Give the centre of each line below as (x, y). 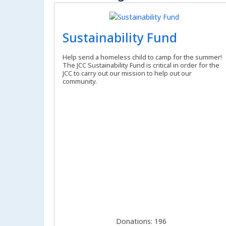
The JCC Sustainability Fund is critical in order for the (141, 65)
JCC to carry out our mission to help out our (127, 73)
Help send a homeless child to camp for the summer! (142, 57)
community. (80, 81)
